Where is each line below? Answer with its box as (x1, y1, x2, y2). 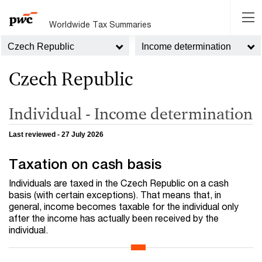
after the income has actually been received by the (9, 212, 219, 224)
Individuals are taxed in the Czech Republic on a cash (9, 177, 229, 189)
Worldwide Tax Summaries (49, 19, 152, 29)
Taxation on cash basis (9, 156, 161, 173)
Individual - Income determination (9, 103, 253, 123)
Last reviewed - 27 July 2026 (9, 130, 104, 139)
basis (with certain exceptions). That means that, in (9, 189, 221, 201)
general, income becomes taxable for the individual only (9, 201, 239, 212)
